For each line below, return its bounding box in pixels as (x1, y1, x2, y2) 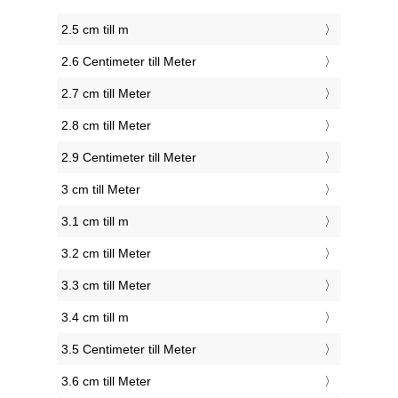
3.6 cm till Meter (61, 374, 151, 389)
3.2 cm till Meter (61, 246, 151, 261)
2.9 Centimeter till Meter (61, 150, 196, 165)
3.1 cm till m (61, 214, 129, 229)
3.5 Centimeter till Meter (61, 342, 196, 357)
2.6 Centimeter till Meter (61, 54, 196, 69)
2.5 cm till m (61, 22, 129, 37)
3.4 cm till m (61, 310, 129, 325)
